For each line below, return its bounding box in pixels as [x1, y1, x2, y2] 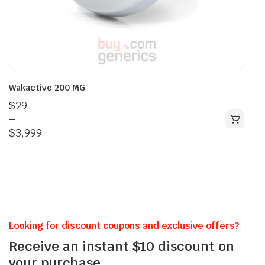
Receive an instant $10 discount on [9, 237, 234, 254]
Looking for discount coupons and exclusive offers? [9, 219, 239, 232]
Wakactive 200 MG [9, 82, 85, 93]
